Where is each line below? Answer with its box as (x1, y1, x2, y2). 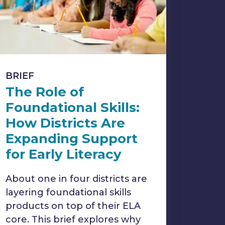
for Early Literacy (6, 146, 122, 162)
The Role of (6, 84, 84, 100)
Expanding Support (6, 131, 138, 147)
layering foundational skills (6, 187, 131, 198)
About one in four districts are (6, 173, 147, 184)
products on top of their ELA (6, 200, 141, 211)
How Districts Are (6, 115, 125, 131)
